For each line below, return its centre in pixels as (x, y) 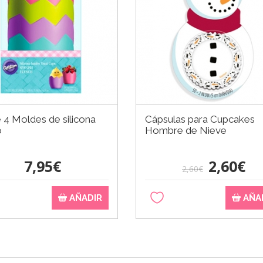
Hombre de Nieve (186, 130)
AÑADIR (85, 198)
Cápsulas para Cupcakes (200, 119)
